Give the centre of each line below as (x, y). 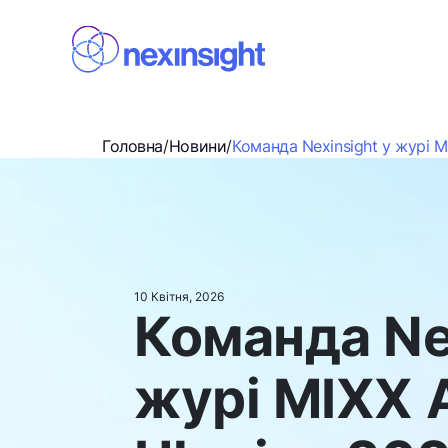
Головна (132, 146)
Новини (197, 146)
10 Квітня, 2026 (179, 296)
